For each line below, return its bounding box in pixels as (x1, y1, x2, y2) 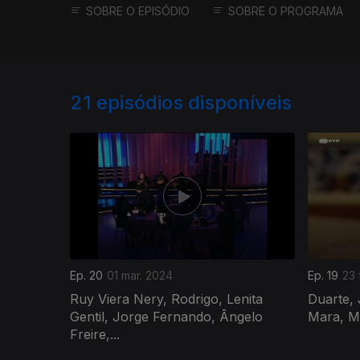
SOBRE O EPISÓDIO (86, 4, 190, 18)
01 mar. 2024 (107, 268, 173, 282)
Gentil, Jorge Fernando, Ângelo (70, 308, 263, 325)
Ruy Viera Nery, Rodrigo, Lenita (70, 290, 263, 307)
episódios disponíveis (96, 91, 292, 115)
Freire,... (70, 325, 120, 342)
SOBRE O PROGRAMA (228, 4, 343, 18)
